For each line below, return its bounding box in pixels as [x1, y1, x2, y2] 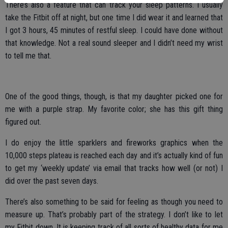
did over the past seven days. [5, 176, 98, 186]
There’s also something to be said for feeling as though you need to [5, 197, 223, 207]
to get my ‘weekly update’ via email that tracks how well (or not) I [5, 163, 223, 173]
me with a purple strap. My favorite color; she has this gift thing [5, 104, 223, 114]
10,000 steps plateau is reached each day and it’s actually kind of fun [5, 151, 223, 160]
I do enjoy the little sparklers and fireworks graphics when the [5, 138, 223, 148]
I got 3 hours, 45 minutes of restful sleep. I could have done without [5, 25, 223, 35]
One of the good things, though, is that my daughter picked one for [5, 92, 223, 101]
